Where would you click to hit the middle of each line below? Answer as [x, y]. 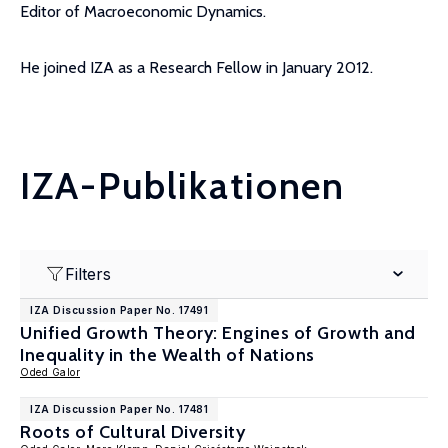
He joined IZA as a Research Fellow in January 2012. [196, 67]
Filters [88, 274]
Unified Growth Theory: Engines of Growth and [218, 333]
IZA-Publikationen [183, 185]
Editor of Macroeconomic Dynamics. [143, 11]
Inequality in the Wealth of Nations [167, 355]
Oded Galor [50, 372]
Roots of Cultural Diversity [133, 432]
